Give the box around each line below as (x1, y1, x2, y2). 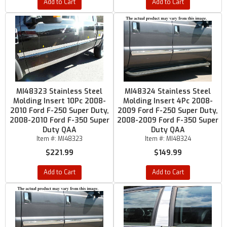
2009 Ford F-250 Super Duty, (118, 106, 218, 116)
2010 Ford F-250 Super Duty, (10, 106, 109, 116)
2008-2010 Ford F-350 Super (9, 116, 109, 125)
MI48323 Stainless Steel (16, 87, 102, 96)
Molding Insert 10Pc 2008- (13, 96, 106, 106)
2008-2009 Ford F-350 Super (117, 116, 218, 125)
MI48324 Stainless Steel (125, 87, 211, 96)
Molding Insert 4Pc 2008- (123, 96, 213, 106)
